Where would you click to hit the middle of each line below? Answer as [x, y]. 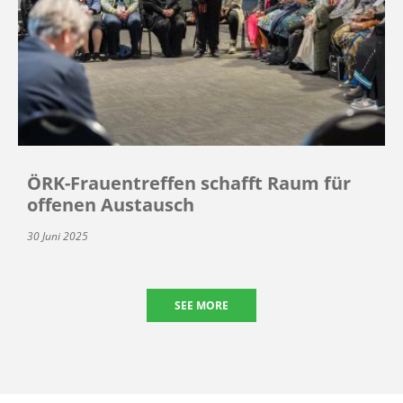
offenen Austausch [111, 204]
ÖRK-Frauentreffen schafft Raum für [189, 183]
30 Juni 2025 [58, 236]
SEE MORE [201, 305]
